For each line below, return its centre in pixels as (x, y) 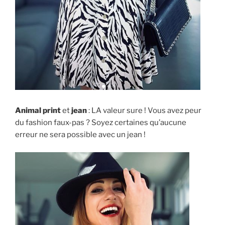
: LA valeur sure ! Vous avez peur (144, 111)
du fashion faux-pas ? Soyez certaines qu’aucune (101, 123)
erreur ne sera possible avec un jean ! (80, 135)
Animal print (38, 111)
